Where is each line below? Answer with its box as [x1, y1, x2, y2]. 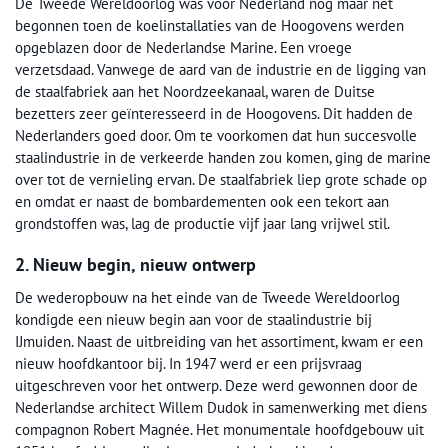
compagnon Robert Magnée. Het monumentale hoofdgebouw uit [15, 420, 424, 440]
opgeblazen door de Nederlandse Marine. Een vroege [15, 38, 352, 58]
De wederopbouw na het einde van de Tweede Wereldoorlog [15, 288, 400, 308]
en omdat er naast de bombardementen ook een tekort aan [15, 192, 389, 212]
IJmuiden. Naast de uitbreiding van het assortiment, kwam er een [15, 332, 423, 352]
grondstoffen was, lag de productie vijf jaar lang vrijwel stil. [15, 214, 390, 234]
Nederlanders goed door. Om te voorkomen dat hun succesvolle [15, 126, 417, 146]
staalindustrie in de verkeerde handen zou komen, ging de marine [15, 148, 431, 168]
